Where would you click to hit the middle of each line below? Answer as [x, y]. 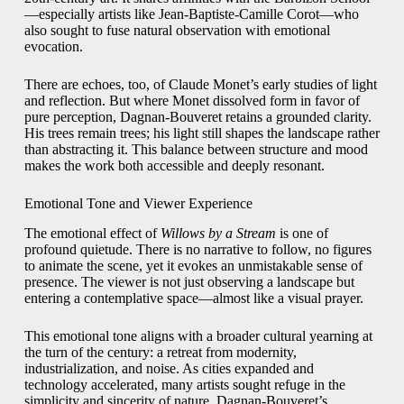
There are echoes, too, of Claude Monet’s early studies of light [200, 85]
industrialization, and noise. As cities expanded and [169, 368]
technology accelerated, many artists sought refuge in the [184, 384]
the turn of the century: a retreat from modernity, [160, 352]
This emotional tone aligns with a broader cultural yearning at [198, 335]
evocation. [53, 47]
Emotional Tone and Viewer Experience [138, 204]
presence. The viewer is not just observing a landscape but [189, 281]
